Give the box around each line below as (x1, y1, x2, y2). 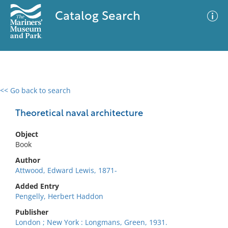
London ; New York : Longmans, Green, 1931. (15, 217, 167, 227)
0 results (8, 92, 37, 101)
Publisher (15, 207, 48, 217)
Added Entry (15, 181, 59, 191)
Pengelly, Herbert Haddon (15, 191, 103, 201)
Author (15, 155, 40, 165)
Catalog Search (54, 11, 140, 23)
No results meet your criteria (63, 148, 161, 158)
